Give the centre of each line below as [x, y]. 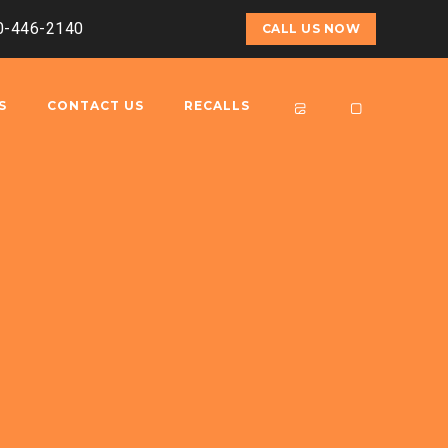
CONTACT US [95, 105]
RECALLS [217, 105]
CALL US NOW [310, 28]
